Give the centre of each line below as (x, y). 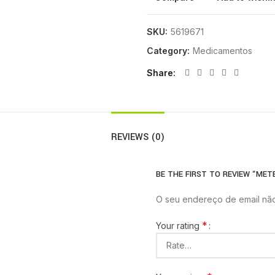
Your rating (179, 226)
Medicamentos (223, 51)
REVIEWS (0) (137, 137)
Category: (169, 51)
